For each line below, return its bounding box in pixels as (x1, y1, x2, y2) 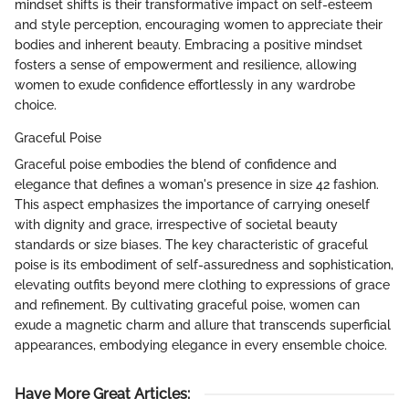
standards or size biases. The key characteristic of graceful (15, 236, 368, 252)
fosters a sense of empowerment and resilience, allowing (15, 57, 357, 72)
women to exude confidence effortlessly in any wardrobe (15, 77, 355, 92)
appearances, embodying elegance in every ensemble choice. (15, 337, 387, 352)
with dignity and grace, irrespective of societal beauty (15, 216, 338, 232)
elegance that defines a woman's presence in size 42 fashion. (15, 176, 379, 192)
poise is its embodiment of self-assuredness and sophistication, (15, 257, 393, 272)
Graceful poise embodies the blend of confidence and (15, 156, 337, 172)
